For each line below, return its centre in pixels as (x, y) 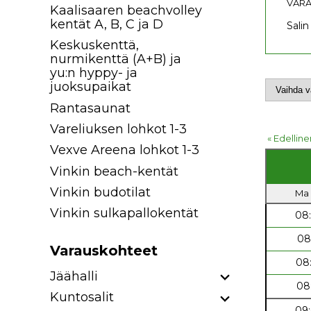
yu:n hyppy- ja (94, 73)
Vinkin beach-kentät (114, 171)
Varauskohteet (104, 251)
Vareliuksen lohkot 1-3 (118, 129)
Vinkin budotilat (100, 192)
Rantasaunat (90, 108)
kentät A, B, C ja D (107, 25)
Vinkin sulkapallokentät (124, 213)
